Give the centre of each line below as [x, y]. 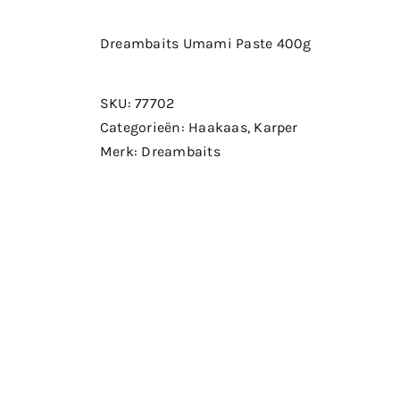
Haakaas [218, 127]
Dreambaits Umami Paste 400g [206, 43]
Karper [276, 127]
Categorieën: [145, 127]
